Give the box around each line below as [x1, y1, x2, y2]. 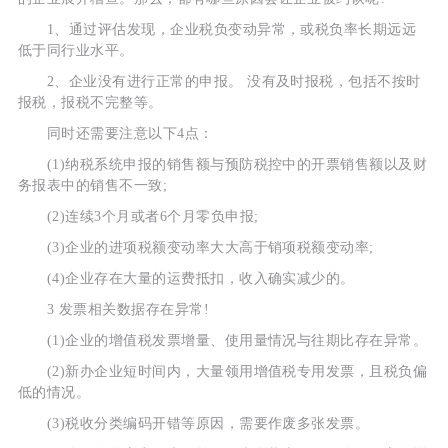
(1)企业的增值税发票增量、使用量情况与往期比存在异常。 [17, 333, 428, 349]
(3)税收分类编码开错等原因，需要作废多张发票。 [17, 416, 370, 432]
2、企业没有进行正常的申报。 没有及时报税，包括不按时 [17, 74, 421, 90]
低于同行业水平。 [17, 43, 134, 59]
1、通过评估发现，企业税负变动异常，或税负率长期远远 [17, 22, 417, 38]
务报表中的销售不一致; [17, 178, 168, 194]
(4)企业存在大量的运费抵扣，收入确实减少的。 [17, 271, 355, 287]
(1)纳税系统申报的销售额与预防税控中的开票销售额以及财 [17, 157, 428, 173]
